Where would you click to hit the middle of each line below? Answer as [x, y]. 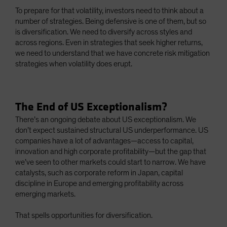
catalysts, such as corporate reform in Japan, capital [99, 173]
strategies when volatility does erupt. [74, 64]
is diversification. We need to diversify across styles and [104, 32]
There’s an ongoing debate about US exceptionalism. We [106, 120]
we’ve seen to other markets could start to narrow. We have [110, 162]
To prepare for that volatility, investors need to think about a [109, 11]
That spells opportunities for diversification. [84, 216]
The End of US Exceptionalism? [91, 107]
